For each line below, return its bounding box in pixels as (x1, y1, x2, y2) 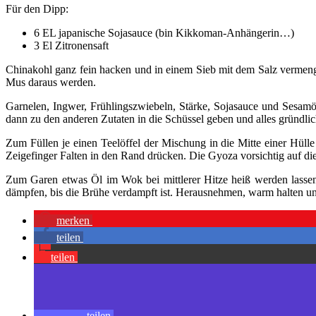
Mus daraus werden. (6, 75, 96, 88)
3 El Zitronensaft (34, 39, 109, 51)
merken (56, 214, 90, 226)
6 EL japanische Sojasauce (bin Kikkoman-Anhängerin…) (34, 26, 294, 39)
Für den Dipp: (6, 2, 68, 15)
